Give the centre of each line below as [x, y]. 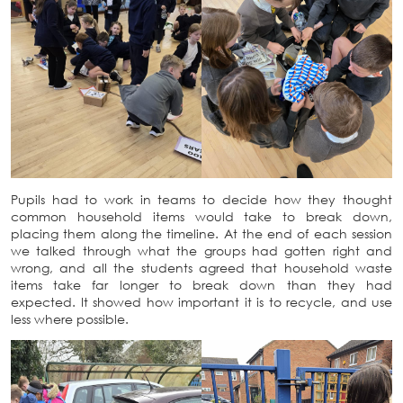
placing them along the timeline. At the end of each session [201, 233]
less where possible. [70, 318]
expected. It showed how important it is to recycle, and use [201, 301]
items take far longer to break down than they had [201, 284]
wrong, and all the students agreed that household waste [201, 267]
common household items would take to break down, [201, 216]
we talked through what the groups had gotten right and [201, 250]
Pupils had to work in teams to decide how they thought [201, 199]
